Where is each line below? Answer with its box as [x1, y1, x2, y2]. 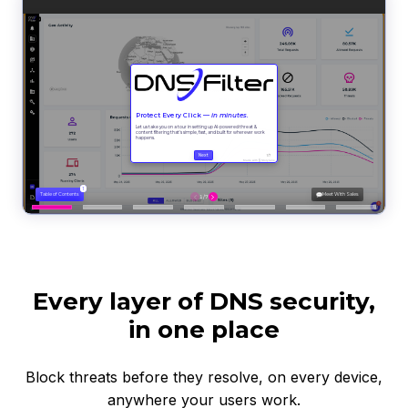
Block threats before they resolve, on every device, [25, 367, 382, 386]
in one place [128, 314, 280, 344]
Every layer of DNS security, [33, 286, 375, 316]
